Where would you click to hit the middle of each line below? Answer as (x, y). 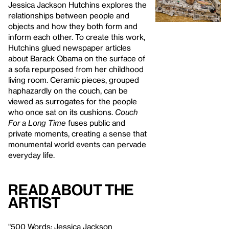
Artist (34, 202)
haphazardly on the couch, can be (68, 90)
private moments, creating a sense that (77, 133)
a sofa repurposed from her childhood (76, 69)
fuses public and (96, 123)
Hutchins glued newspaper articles (70, 48)
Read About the (71, 190)
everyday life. (31, 155)
